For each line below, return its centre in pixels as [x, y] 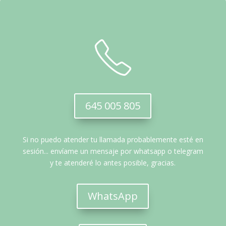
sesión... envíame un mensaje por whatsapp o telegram [113, 151]
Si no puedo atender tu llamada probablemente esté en [113, 140]
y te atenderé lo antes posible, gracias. [113, 163]
